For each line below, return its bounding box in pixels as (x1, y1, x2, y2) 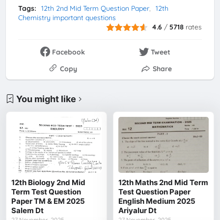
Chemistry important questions (18, 13, 116, 23)
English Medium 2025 (118, 196, 196, 206)
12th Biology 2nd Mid (11, 178, 86, 188)
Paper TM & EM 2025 (11, 196, 85, 206)
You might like (16, 93, 77, 104)
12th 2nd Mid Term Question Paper (41, 4, 149, 13)
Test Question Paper (118, 187, 191, 197)
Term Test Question (11, 187, 82, 197)
